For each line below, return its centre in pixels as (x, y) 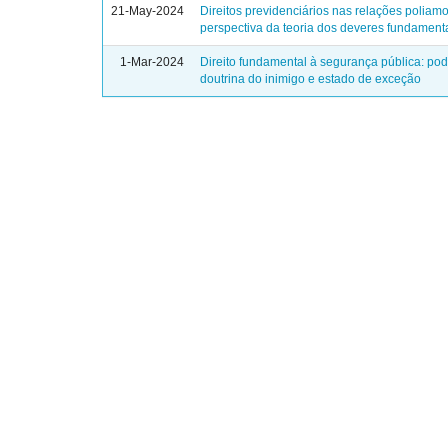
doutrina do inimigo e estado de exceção (311, 79)
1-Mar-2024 (152, 62)
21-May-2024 (148, 11)
